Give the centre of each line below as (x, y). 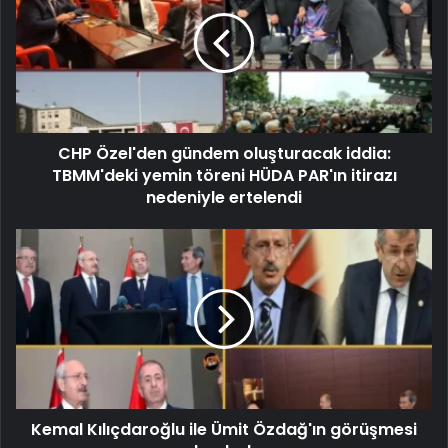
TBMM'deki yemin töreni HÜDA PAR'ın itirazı (224, 175)
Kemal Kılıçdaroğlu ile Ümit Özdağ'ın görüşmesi (224, 429)
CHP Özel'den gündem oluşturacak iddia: (224, 153)
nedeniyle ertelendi (224, 197)
